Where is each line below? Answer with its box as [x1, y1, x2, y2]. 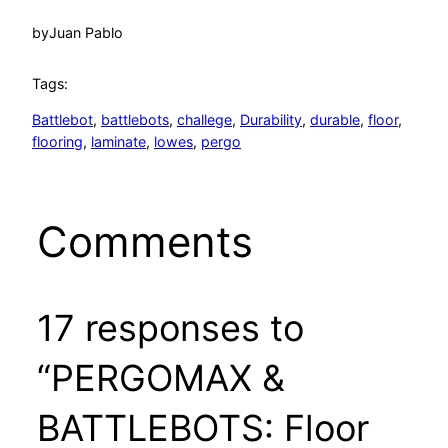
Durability [240, 111, 302, 129]
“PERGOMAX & [36, 355, 285, 400]
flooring [32, 133, 83, 151]
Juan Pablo [49, 24, 123, 42]
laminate [91, 133, 146, 151]
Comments [36, 215, 253, 267]
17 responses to [36, 305, 304, 350]
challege [177, 111, 232, 129]
